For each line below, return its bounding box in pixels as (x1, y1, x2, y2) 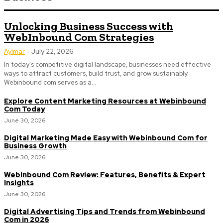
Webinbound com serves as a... (4, 78, 96, 87)
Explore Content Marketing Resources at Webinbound (4, 97, 206, 106)
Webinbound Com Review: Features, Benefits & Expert (4, 170, 206, 179)
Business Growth (4, 141, 67, 150)
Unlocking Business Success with (4, 19, 173, 33)
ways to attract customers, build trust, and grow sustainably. (4, 69, 189, 78)
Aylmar (4, 47, 25, 56)
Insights (4, 178, 34, 187)
